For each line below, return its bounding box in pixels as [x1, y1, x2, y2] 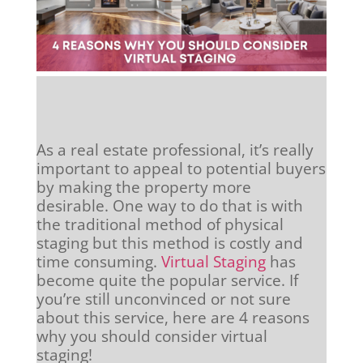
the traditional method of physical [36, 213, 284, 235]
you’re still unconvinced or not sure [36, 288, 291, 310]
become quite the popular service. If [36, 269, 298, 291]
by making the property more [36, 176, 251, 198]
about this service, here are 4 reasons [36, 306, 310, 328]
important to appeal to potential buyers [36, 157, 326, 179]
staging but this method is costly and [36, 232, 303, 254]
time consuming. [36, 250, 161, 272]
